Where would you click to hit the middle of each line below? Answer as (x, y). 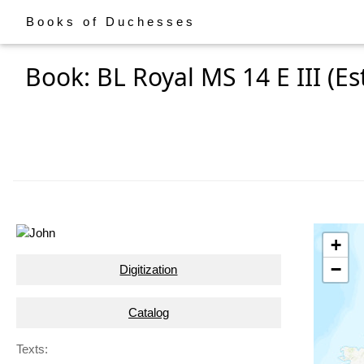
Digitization (149, 270)
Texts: (32, 349)
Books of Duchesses (111, 22)
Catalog (148, 313)
